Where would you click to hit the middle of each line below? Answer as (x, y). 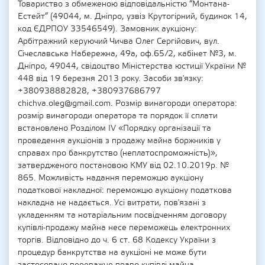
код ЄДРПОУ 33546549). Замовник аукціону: (107, 29)
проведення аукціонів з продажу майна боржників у (119, 141)
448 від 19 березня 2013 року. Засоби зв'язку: (111, 79)
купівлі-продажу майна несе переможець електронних (124, 228)
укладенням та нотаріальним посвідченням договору (122, 215)
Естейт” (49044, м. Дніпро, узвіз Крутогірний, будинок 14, (132, 17)
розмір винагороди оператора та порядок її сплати (118, 116)
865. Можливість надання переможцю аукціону (111, 178)
